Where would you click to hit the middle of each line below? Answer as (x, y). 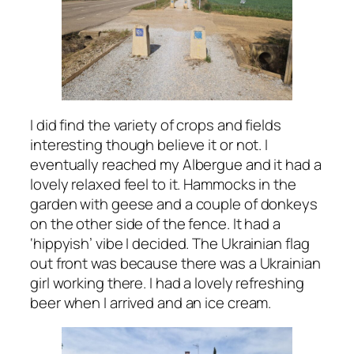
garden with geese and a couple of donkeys (174, 203)
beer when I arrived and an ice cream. (151, 302)
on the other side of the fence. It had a (155, 223)
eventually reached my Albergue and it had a (176, 164)
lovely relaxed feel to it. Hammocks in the (163, 184)
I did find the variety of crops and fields (156, 124)
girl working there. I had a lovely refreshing (167, 282)
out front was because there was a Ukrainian (175, 263)
